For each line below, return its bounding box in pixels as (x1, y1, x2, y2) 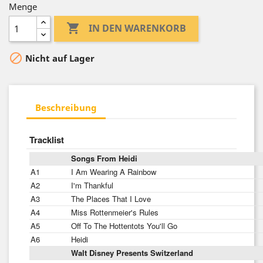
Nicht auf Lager (23, 52, 95, 65)
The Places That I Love (71, 193, 151, 204)
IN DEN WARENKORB (89, 22, 187, 35)
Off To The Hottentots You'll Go (71, 220, 177, 231)
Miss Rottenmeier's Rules (71, 207, 159, 218)
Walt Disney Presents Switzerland (71, 247, 193, 258)
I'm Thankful (71, 180, 113, 191)
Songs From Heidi (71, 153, 137, 164)
